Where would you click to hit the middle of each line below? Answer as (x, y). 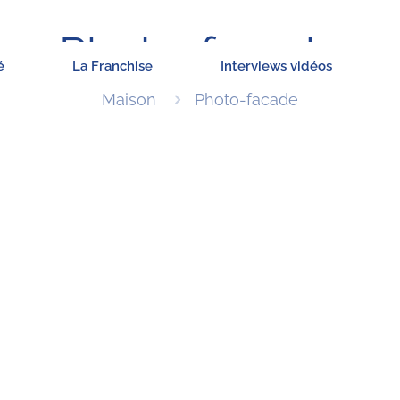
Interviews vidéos (276, 66)
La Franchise (112, 66)
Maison (129, 100)
